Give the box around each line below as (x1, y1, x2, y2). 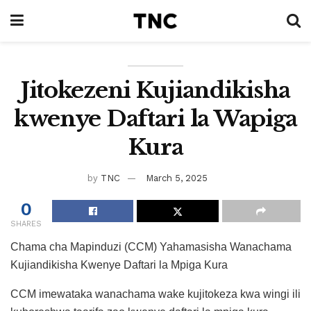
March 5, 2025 (146, 172, 208, 183)
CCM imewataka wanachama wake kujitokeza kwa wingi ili (10, 287, 301, 300)
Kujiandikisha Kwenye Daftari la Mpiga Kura (10, 258, 228, 271)
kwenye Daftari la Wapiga (13, 105, 298, 133)
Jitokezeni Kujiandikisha (20, 76, 291, 104)
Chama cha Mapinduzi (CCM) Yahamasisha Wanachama (10, 240, 292, 253)
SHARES (10, 219, 42, 228)
